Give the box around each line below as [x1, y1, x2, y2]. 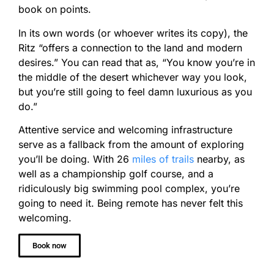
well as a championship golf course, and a [18, 167, 213, 180]
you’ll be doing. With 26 [18, 152, 132, 165]
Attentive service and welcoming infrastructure [18, 123, 232, 136]
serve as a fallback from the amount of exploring [18, 138, 244, 150]
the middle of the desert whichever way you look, [18, 70, 247, 83]
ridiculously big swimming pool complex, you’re [18, 182, 240, 194]
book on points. [18, 3, 91, 16]
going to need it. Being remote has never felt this [18, 196, 243, 209]
